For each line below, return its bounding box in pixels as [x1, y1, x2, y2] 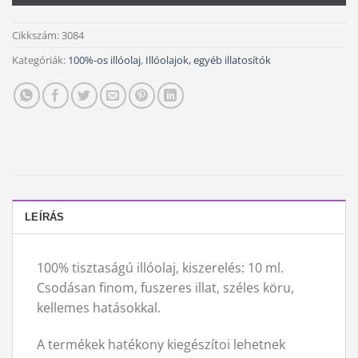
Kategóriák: [12, 52, 68, 67]
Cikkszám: [12, 27, 62, 42]
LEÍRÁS [25, 210, 65, 223]
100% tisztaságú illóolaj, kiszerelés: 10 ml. [37, 258, 284, 276]
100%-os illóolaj [68, 52, 141, 67]
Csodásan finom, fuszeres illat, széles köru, [37, 278, 294, 296]
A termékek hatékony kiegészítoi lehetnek [37, 335, 285, 353]
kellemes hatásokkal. [37, 298, 161, 316]
